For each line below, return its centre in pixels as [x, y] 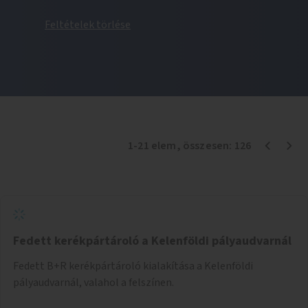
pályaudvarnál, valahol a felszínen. [93, 282]
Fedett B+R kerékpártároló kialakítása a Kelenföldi [133, 266]
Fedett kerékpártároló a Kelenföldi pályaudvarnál [152, 241]
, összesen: [205, 145]
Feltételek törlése [88, 24]
